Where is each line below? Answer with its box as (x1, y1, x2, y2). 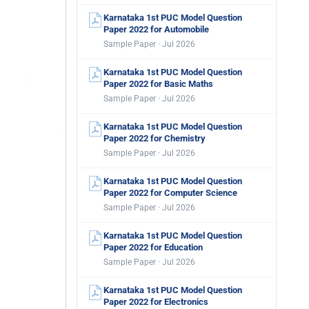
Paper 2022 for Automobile (103, 24, 209, 34)
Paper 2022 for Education (103, 242, 203, 252)
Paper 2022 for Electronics (103, 297, 208, 307)
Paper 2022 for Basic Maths (103, 79, 213, 89)
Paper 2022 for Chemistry (103, 133, 206, 143)
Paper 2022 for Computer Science (103, 188, 237, 198)
